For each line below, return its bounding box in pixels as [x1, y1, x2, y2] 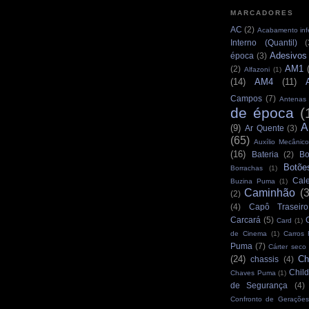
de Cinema [230, 230, 267, 238]
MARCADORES [230, 8, 295, 17]
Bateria [251, 150, 279, 159]
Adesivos [269, 50, 307, 61]
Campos [230, 94, 262, 103]
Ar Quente [244, 123, 284, 133]
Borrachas [230, 164, 263, 172]
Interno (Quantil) [230, 38, 297, 48]
